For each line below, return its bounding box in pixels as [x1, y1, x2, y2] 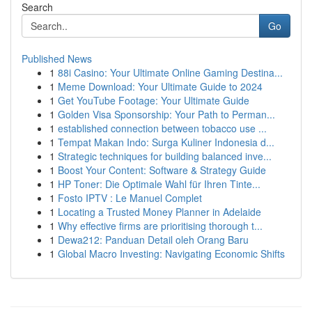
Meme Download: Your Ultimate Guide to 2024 [58, 79, 263, 93]
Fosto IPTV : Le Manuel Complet [58, 191, 202, 205]
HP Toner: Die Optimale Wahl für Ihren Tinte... [58, 177, 260, 191]
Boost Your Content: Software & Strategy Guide [58, 163, 266, 177]
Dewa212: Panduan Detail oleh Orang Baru [58, 233, 249, 247]
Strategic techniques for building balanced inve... [58, 149, 272, 163]
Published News [22, 52, 92, 65]
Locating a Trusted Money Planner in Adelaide [58, 205, 261, 219]
